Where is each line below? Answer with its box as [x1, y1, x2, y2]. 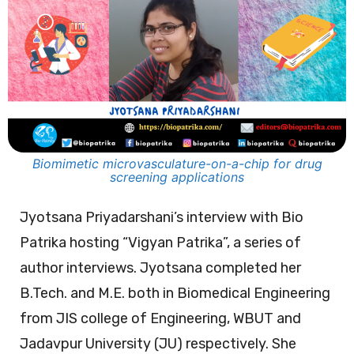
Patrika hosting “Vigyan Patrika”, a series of [20, 234, 301, 252]
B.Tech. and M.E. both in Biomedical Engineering [20, 284, 330, 303]
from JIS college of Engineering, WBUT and [20, 310, 301, 328]
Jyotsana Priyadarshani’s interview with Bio [20, 209, 303, 227]
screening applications [110, 169, 244, 186]
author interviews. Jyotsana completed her [20, 259, 301, 277]
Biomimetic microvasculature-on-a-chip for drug [32, 156, 322, 172]
